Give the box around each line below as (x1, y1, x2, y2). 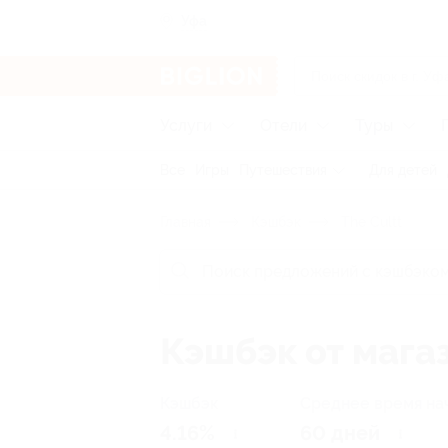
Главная (160, 214, 211, 230)
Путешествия (239, 162, 327, 178)
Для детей (369, 162, 437, 178)
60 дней (300, 422, 380, 445)
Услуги (160, 116, 212, 135)
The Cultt (337, 214, 402, 230)
